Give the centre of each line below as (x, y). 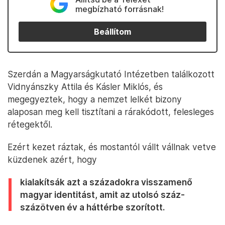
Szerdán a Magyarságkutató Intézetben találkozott (111, 74)
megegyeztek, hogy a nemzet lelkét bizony (95, 99)
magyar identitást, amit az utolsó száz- (102, 195)
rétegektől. (30, 124)
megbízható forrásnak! (119, 9)
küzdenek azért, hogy (52, 159)
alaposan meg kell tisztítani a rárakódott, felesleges (111, 112)
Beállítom (113, 32)
